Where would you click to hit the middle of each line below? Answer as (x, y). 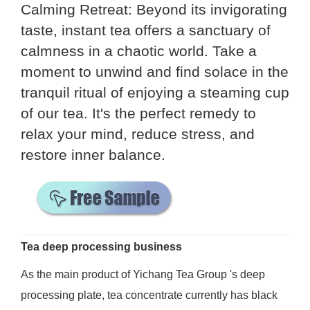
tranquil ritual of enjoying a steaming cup (155, 93)
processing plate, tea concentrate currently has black (149, 295)
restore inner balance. (93, 155)
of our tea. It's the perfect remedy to (138, 113)
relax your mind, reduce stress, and (137, 134)
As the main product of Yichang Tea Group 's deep (143, 275)
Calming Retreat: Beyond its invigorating (154, 10)
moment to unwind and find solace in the (154, 72)
